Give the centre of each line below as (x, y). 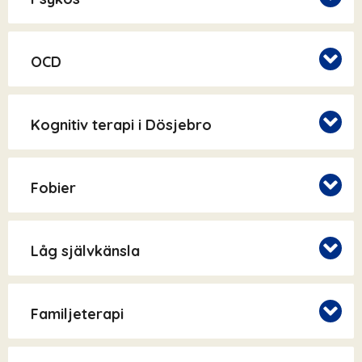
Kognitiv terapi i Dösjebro (121, 124)
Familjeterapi (77, 314)
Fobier (53, 187)
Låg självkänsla (85, 250)
